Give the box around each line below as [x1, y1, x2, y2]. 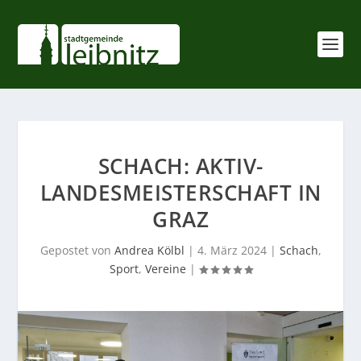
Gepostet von [39, 243, 114, 258]
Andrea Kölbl [114, 243, 185, 258]
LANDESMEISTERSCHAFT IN [39, 178, 322, 207]
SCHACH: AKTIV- [98, 151, 263, 180]
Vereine [144, 261, 186, 276]
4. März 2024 [197, 243, 267, 258]
